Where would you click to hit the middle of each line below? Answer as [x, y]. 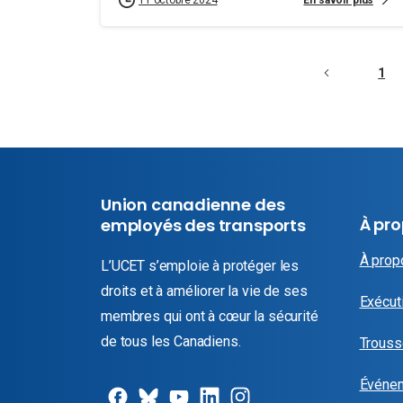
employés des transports [203, 225]
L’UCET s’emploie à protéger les [200, 266]
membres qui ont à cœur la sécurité [210, 316]
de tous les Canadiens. [171, 341]
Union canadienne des [193, 205]
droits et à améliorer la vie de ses [204, 291]
